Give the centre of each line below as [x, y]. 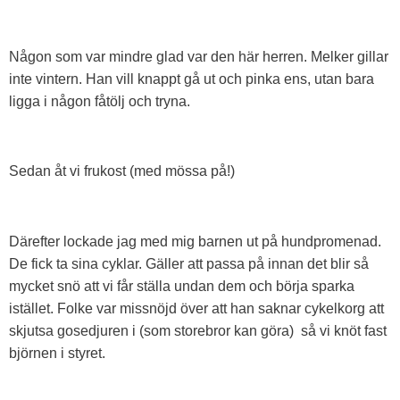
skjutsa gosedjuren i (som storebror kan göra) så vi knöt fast [198, 331]
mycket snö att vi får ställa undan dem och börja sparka [182, 287]
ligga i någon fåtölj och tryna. [100, 101]
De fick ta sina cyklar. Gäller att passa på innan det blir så [189, 264]
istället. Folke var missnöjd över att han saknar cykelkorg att [196, 309]
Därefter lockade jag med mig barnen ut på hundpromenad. [195, 242]
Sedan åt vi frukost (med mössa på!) [122, 171]
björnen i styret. [57, 354]
